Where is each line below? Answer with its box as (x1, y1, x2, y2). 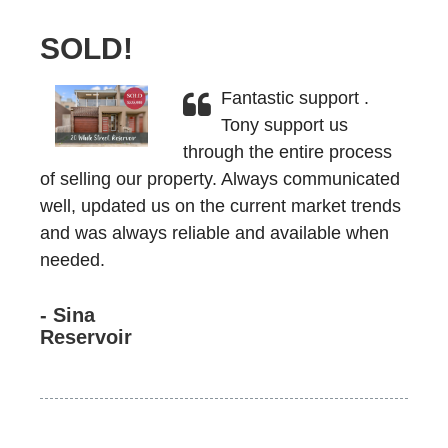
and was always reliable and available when (40, 223, 389, 243)
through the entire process (182, 142, 392, 162)
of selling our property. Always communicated (40, 169, 400, 189)
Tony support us (220, 115, 348, 135)
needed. (40, 250, 105, 270)
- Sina (40, 304, 95, 326)
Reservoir (40, 326, 132, 348)
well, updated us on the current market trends (40, 196, 401, 216)
